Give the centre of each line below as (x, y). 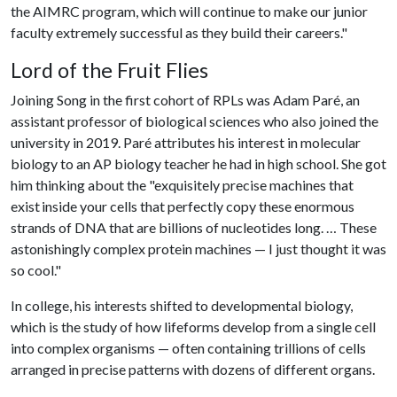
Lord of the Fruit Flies (112, 70)
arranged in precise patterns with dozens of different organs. (194, 369)
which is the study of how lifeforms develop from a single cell (193, 327)
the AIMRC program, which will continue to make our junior (189, 11)
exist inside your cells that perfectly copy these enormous (183, 206)
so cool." (37, 270)
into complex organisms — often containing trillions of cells (188, 348)
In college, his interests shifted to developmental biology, (182, 305)
